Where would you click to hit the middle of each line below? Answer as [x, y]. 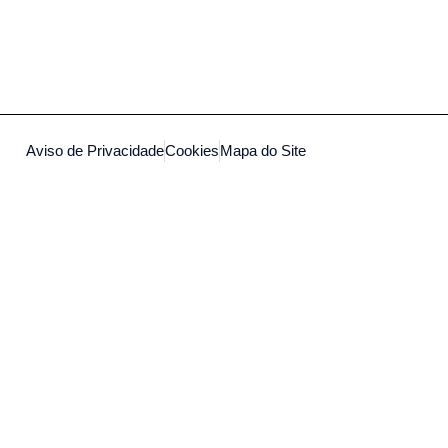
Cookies [192, 151]
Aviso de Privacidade [95, 151]
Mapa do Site [263, 151]
